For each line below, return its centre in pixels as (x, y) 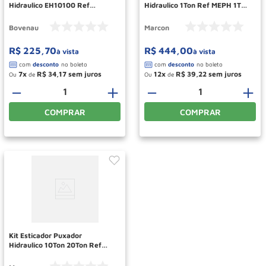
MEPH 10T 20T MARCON (50, 254)
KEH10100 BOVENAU (45, 14)
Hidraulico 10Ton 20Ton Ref (55, 245)
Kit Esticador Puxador (45, 235)
